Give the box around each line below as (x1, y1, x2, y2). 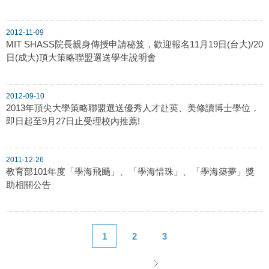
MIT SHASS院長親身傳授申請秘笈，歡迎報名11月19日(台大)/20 (6, 38, 263, 49)
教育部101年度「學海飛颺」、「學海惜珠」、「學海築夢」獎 (6, 166, 255, 177)
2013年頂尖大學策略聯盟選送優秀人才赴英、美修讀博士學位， (6, 102, 259, 113)
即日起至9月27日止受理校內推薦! (6, 115, 140, 126)
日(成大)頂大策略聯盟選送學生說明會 (6, 52, 156, 62)
